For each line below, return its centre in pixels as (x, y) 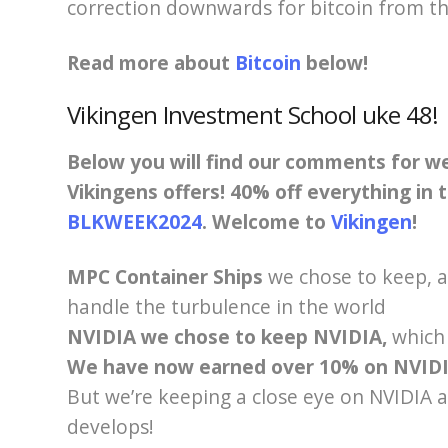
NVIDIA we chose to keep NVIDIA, (229, 336)
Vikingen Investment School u (221, 114)
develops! (110, 426)
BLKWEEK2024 (134, 221)
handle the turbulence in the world (226, 306)
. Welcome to (266, 221)
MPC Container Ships (165, 276)
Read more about (151, 62)
